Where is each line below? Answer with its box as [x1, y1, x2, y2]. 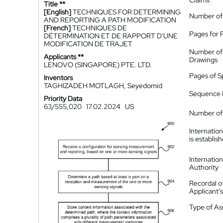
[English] [44, 7, 71, 16]
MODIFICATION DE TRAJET [44, 39, 132, 48]
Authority [189, 163, 219, 172]
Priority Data [44, 94, 82, 103]
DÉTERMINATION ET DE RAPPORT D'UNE [44, 31, 178, 40]
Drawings [189, 55, 218, 64]
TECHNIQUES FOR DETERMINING [73, 7, 181, 16]
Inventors [44, 73, 73, 82]
